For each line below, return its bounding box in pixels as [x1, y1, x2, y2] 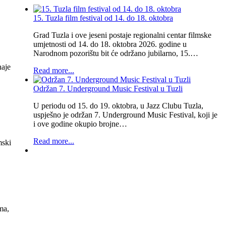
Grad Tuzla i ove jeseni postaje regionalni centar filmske [33, 30, 211, 39]
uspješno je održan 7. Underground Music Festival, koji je [33, 110, 217, 119]
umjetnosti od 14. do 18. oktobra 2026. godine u [33, 39, 187, 48]
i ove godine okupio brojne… [33, 119, 127, 128]
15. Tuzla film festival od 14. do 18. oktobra [33, 13, 173, 22]
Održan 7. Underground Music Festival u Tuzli [33, 84, 183, 93]
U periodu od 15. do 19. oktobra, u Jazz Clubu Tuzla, [33, 101, 203, 110]
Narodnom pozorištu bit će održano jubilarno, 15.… [33, 48, 198, 58]
